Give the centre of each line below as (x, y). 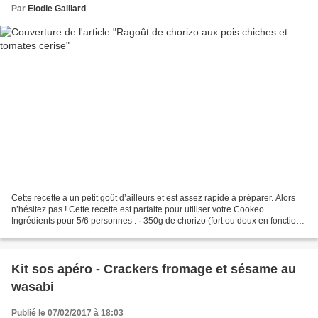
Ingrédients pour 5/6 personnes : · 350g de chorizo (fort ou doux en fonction (156, 221)
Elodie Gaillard (57, 8)
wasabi (33, 287)
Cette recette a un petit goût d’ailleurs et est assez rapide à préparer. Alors (153, 198)
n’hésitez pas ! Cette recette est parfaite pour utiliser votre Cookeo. (139, 210)
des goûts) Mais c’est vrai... (63, 232)
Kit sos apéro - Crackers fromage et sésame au (154, 269)
